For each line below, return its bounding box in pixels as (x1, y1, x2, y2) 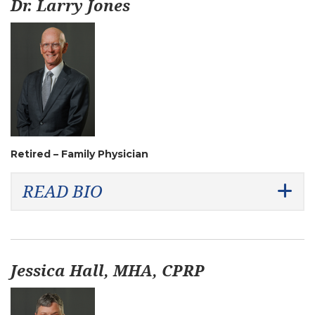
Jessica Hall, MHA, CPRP (11, 259, 205, 281)
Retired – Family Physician (11, 148, 148, 160)
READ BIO (22, 179, 103, 202)
